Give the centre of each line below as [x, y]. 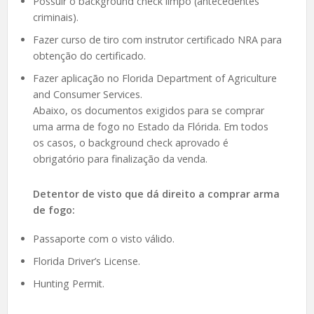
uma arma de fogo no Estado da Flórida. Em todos [150, 127]
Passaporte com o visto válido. [103, 238]
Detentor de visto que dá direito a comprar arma [156, 194]
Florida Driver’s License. [86, 261]
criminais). [55, 18]
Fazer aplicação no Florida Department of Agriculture [155, 78]
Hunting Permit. [68, 283]
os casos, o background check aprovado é [130, 143]
